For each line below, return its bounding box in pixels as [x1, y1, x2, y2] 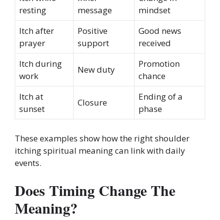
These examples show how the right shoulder [15, 132, 190, 144]
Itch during [19, 58, 62, 70]
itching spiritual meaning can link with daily [15, 144, 185, 156]
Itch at [19, 91, 43, 103]
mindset [138, 4, 170, 16]
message [78, 4, 112, 16]
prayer [19, 37, 45, 49]
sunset [19, 103, 45, 115]
